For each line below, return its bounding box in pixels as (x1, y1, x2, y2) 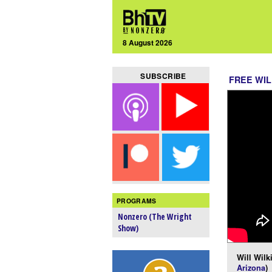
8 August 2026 (123, 36, 173, 48)
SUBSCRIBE (140, 70, 186, 82)
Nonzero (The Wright (118, 211, 192, 223)
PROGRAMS (117, 195, 157, 205)
